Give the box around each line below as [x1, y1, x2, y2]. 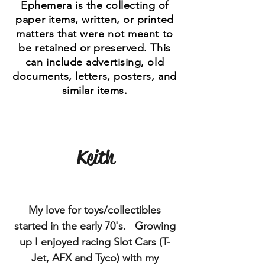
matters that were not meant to [16, 27, 173, 40]
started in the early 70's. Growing [14, 219, 176, 232]
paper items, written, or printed [15, 13, 174, 26]
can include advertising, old [25, 56, 164, 69]
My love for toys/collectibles [28, 203, 161, 216]
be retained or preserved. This [18, 41, 171, 54]
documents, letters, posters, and [12, 70, 177, 83]
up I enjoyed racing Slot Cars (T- [19, 235, 170, 248]
